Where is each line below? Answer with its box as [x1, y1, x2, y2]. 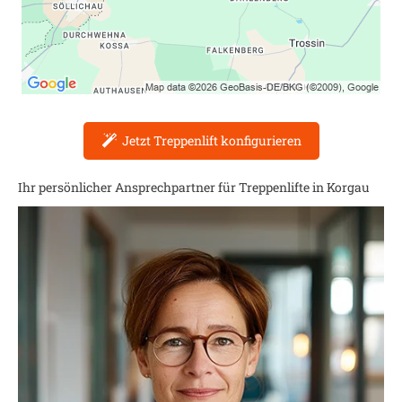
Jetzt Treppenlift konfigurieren [121, 132, 301, 149]
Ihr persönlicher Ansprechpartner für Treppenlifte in [18, 179, 327, 196]
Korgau [327, 179, 370, 196]
